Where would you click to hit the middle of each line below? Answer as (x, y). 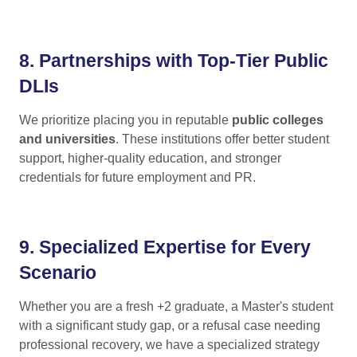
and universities (67, 139)
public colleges (278, 120)
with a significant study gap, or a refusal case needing (170, 326)
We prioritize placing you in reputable (126, 120)
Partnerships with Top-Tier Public (184, 61)
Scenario (58, 273)
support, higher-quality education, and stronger (150, 159)
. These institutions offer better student (222, 139)
